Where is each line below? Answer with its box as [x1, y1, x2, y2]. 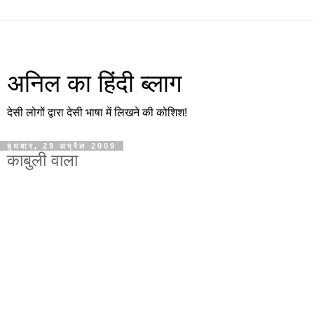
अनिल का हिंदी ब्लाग [7, 70, 182, 97]
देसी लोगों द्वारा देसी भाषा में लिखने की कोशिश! [7, 107, 187, 118]
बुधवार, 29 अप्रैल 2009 [7, 142, 116, 150]
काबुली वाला [7, 151, 78, 170]
